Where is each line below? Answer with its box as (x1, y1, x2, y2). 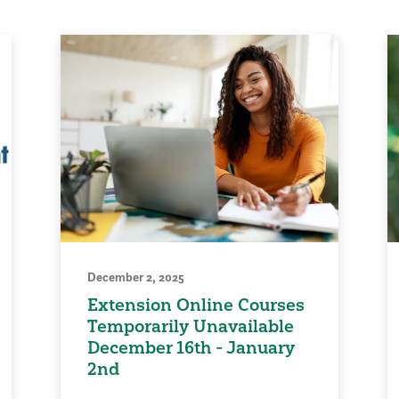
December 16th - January (87, 337, 296, 359)
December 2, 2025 (87, 269, 185, 286)
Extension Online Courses (87, 294, 305, 316)
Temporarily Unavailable (87, 315, 295, 338)
